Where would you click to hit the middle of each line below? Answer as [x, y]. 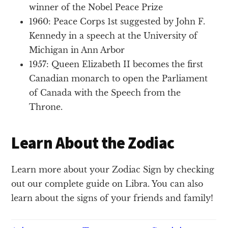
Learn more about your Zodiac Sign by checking [113, 169]
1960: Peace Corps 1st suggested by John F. [117, 21]
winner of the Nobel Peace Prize [96, 7]
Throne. [46, 107]
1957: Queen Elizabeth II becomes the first [116, 64]
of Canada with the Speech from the [105, 92]
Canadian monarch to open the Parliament [119, 78]
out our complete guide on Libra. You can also [107, 183]
